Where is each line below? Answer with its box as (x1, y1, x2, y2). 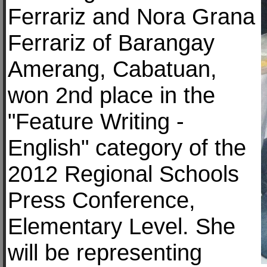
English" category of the (8, 135, 246, 160)
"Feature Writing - (8, 108, 184, 134)
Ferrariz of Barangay (8, 30, 215, 55)
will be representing (8, 240, 202, 265)
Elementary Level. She (8, 213, 235, 239)
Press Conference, (8, 187, 195, 213)
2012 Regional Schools (8, 161, 239, 187)
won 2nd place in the (8, 82, 215, 108)
